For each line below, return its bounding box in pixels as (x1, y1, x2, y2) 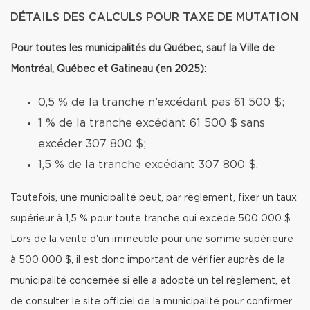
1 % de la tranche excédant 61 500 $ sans (38, 118, 265, 129)
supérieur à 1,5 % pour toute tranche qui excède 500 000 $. (10, 214, 293, 224)
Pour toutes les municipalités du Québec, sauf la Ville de (10, 44, 275, 53)
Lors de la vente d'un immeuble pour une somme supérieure (10, 235, 293, 244)
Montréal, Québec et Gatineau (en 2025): (10, 64, 206, 74)
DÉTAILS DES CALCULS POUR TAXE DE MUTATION (10, 12, 298, 23)
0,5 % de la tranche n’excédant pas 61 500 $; (38, 97, 284, 108)
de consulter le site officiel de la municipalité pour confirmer (10, 297, 292, 307)
